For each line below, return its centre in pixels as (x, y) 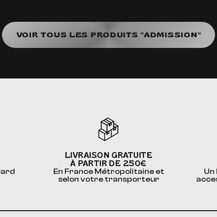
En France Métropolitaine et (108, 171)
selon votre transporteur (108, 179)
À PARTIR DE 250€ (108, 163)
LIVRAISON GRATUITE (108, 155)
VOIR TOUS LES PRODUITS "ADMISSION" (108, 34)
